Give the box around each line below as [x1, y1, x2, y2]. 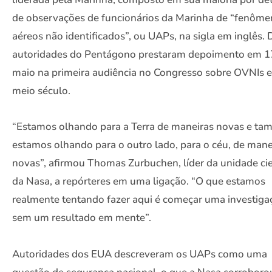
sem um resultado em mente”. [12, 211, 151, 225]
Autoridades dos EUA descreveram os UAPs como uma [12, 246, 267, 261]
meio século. [12, 84, 70, 98]
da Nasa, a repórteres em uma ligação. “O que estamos [12, 174, 265, 189]
